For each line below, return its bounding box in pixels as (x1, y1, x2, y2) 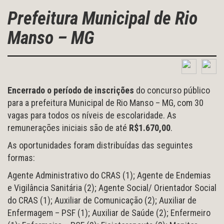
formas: (7, 152, 35, 163)
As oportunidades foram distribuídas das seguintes (7, 139, 193, 150)
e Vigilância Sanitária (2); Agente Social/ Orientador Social (7, 182, 216, 193)
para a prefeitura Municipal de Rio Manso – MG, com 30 (7, 97, 203, 108)
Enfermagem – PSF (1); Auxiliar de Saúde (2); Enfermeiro (7, 207, 210, 218)
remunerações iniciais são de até (7, 122, 129, 133)
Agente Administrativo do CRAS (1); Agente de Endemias (7, 169, 211, 180)
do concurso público (134, 84, 210, 95)
